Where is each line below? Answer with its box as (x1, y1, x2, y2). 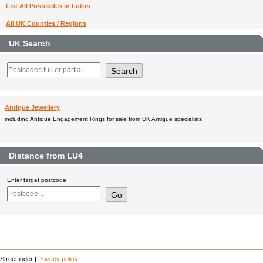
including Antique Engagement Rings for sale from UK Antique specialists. (5, 116, 204, 123)
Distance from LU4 (9, 151, 83, 161)
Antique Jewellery (5, 104, 60, 112)
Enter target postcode (7, 177, 66, 184)
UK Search (9, 39, 50, 49)
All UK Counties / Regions (6, 20, 86, 28)
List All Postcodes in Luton (6, 2, 90, 10)
